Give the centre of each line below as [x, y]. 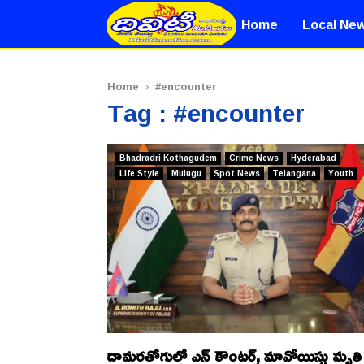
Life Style [139, 173]
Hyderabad [314, 158]
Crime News [254, 158]
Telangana [294, 173]
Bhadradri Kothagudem [168, 158]
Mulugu [186, 173]
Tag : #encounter [206, 113]
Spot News [237, 173]
